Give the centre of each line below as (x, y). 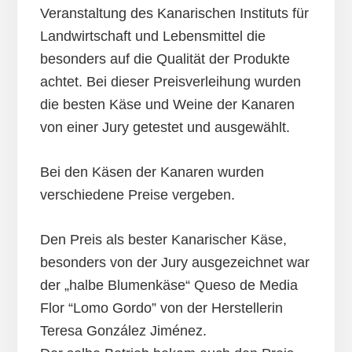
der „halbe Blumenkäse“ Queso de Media (169, 286)
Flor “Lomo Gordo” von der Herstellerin (161, 308)
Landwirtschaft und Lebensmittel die (152, 37)
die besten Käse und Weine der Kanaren (167, 105)
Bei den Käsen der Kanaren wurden (152, 172)
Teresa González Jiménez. (123, 331)
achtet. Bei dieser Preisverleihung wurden (170, 82)
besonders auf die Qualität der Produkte (165, 59)
